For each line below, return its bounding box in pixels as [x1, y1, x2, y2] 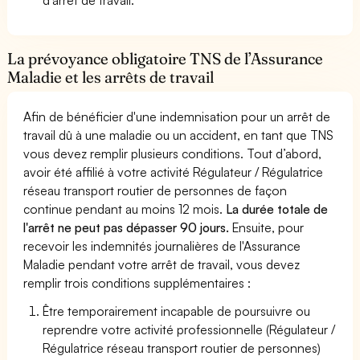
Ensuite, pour [229, 219, 305, 235]
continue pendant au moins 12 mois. [23, 200, 223, 217]
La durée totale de [223, 200, 329, 217]
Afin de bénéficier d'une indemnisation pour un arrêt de [23, 108, 331, 125]
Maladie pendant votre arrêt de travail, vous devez [23, 256, 301, 272]
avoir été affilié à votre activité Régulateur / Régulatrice [23, 163, 324, 180]
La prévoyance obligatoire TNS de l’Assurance [7, 48, 324, 68]
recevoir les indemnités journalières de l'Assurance [23, 237, 301, 254]
